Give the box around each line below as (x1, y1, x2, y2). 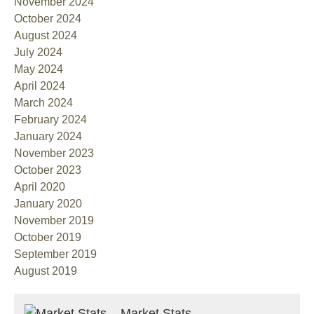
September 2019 (14, 247, 97, 260)
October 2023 (14, 163, 81, 176)
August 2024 (14, 29, 77, 41)
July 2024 (14, 46, 62, 58)
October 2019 (14, 231, 81, 243)
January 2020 (14, 197, 82, 210)
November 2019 (14, 214, 94, 226)
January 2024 (14, 130, 82, 142)
